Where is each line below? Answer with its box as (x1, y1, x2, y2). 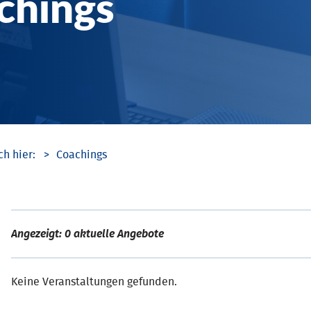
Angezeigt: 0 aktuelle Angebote (10, 228, 164, 240)
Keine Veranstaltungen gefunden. (10, 276, 177, 288)
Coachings (56, 149, 107, 161)
